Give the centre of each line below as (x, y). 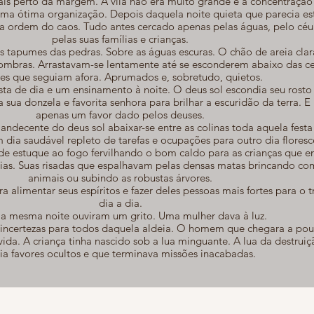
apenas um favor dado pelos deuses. (120, 114)
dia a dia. (120, 203)
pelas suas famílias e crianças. (120, 39)
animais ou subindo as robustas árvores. (120, 177)
